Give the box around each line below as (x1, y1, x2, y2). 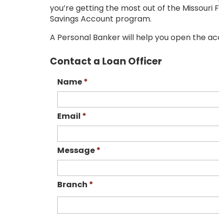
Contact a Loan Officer (50, 55, 162, 68)
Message (57, 145, 96, 156)
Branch (57, 179, 89, 190)
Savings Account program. (50, 13, 152, 24)
